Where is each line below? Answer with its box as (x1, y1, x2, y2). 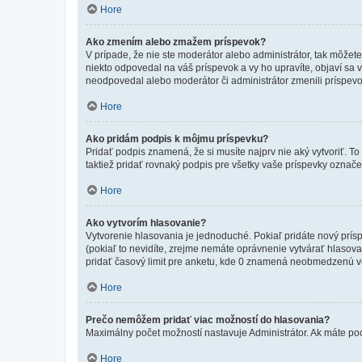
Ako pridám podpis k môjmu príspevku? (86, 133, 268, 145)
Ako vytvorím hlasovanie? (86, 217, 206, 229)
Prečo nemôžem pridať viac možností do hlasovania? (86, 314, 330, 326)
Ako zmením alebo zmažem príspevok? (86, 36, 266, 48)
